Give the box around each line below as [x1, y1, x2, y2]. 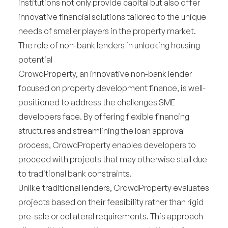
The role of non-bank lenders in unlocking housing [18, 40, 200, 50]
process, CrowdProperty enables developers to [18, 140, 196, 150]
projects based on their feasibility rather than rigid [18, 197, 204, 207]
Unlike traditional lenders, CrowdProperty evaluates [18, 183, 209, 193]
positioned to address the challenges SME [18, 97, 176, 107]
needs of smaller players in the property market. [18, 26, 196, 36]
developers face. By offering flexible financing [18, 111, 189, 122]
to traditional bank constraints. [18, 168, 132, 179]
